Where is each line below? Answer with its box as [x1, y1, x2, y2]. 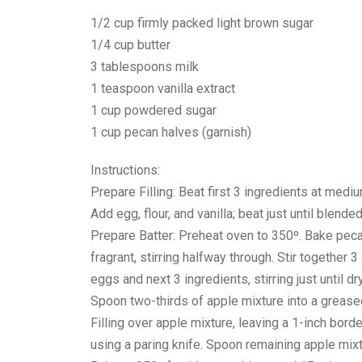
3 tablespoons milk [90, 59, 199, 74]
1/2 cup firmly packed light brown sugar [90, 15, 314, 31]
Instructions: [90, 162, 160, 178]
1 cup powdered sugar [90, 103, 217, 118]
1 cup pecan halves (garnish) [90, 124, 251, 140]
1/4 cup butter [90, 37, 170, 53]
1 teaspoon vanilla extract [90, 81, 235, 96]
